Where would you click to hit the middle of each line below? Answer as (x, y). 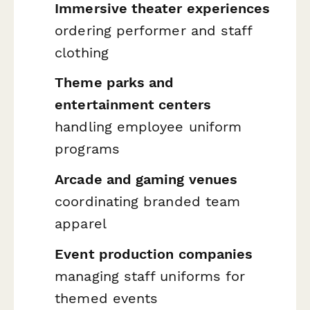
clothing (82, 52)
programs (87, 149)
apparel (81, 224)
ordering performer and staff (154, 30)
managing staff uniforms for (150, 276)
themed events (107, 298)
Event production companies (154, 254)
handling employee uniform (148, 127)
